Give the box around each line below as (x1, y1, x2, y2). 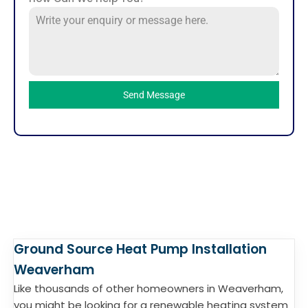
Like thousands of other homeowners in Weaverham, (14, 281, 283, 296)
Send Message (123, 89, 185, 100)
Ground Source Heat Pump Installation (14, 240, 267, 258)
